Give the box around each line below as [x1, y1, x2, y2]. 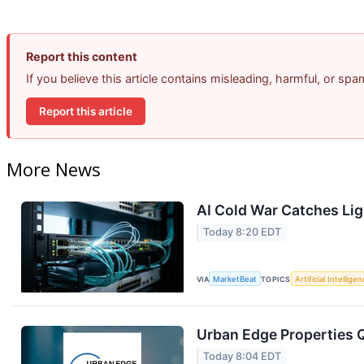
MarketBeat [213, 274, 258, 284]
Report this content [26, 50, 137, 64]
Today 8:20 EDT [203, 226, 282, 239]
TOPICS [261, 274, 291, 284]
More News [6, 157, 101, 182]
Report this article [39, 104, 132, 118]
